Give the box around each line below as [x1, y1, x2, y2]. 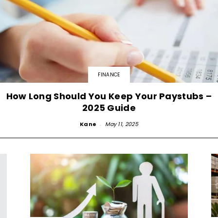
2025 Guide [82, 101, 136, 114]
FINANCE [98, 71, 120, 78]
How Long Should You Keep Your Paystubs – [6, 90, 212, 102]
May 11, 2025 [105, 120, 139, 128]
